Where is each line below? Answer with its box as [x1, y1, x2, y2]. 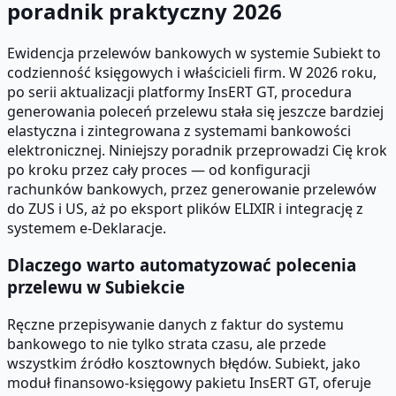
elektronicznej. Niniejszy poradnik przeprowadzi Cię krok [7, 140, 387, 160]
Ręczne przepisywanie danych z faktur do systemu [7, 315, 344, 335]
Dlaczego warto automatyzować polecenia [7, 254, 356, 277]
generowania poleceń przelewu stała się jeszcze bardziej [7, 101, 384, 121]
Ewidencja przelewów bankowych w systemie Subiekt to [7, 42, 381, 63]
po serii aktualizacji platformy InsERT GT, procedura [7, 81, 352, 102]
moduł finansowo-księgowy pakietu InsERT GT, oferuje [7, 373, 371, 393]
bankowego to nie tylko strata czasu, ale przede [7, 334, 326, 354]
